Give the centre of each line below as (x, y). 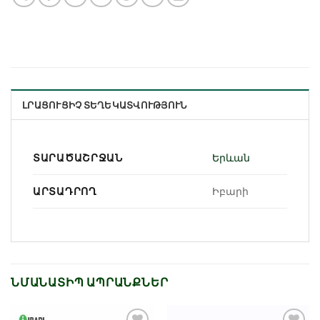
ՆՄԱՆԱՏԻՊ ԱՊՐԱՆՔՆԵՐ (90, 281)
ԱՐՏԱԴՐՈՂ (65, 191)
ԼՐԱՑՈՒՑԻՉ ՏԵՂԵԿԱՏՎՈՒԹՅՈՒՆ (105, 105)
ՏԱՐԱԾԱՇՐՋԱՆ (78, 157)
